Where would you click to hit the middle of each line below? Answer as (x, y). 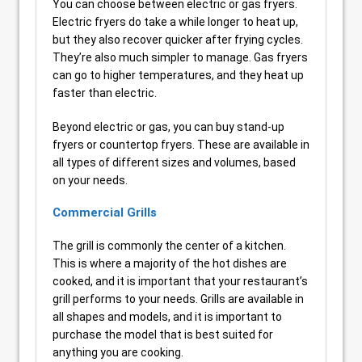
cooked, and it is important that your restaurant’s (180, 281)
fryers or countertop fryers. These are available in (181, 145)
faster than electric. (105, 93)
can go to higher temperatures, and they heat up (178, 75)
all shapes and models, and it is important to (167, 317)
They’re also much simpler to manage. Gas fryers (180, 57)
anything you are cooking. (118, 352)
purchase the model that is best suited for (163, 335)
